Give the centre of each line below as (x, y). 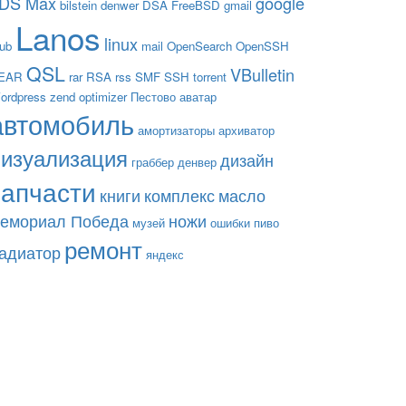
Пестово (153, 96)
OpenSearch (199, 45)
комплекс (179, 194)
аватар (198, 96)
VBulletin (262, 74)
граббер (153, 161)
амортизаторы (176, 130)
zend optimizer (88, 96)
